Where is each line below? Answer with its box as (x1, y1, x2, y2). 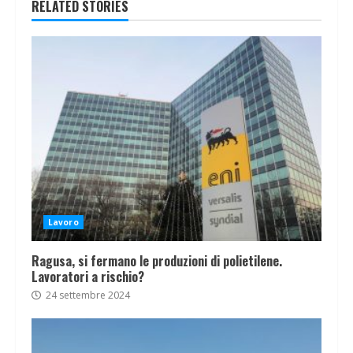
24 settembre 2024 (43, 288, 130, 303)
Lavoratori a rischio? (32, 267, 144, 287)
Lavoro (48, 217, 79, 229)
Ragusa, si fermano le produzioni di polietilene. (32, 251, 282, 271)
